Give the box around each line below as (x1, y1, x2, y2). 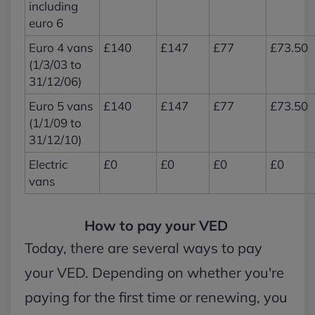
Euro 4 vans (29, 40, 93, 55)
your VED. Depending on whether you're (25, 264, 284, 281)
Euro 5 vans (29, 98, 93, 113)
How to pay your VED (84, 217, 231, 234)
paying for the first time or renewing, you (25, 288, 288, 306)
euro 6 (29, 15, 66, 30)
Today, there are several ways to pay (25, 239, 262, 257)
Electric (29, 157, 67, 172)
